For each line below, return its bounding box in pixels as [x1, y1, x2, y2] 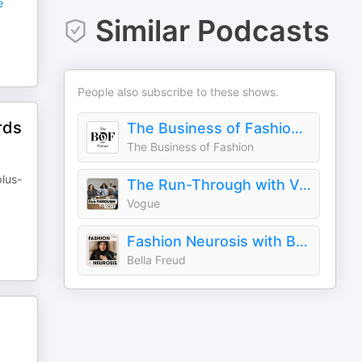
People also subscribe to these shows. [78, 85, 280, 99]
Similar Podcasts [95, 13, 330, 48]
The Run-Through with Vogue [299, 176, 312, 193]
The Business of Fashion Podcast [291, 120, 304, 137]
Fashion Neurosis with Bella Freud [296, 233, 309, 250]
